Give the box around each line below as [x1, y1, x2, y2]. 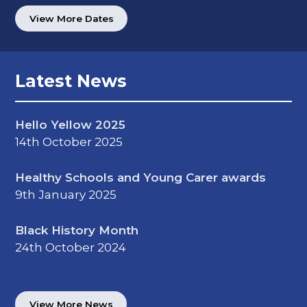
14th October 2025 [15, 135, 123, 149]
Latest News [15, 71, 127, 92]
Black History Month [15, 223, 139, 237]
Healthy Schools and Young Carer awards [15, 171, 267, 185]
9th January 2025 [15, 187, 117, 201]
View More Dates [29, 13, 114, 24]
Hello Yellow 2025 [15, 118, 126, 132]
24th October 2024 [15, 240, 127, 254]
